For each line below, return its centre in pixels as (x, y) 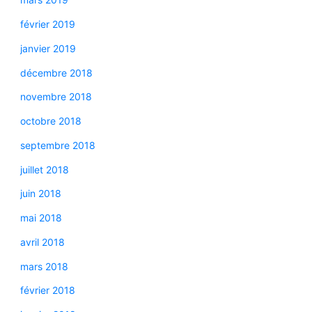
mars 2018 (44, 266)
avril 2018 (42, 242)
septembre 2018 (57, 145)
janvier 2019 (48, 48)
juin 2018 (40, 194)
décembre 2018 (56, 72)
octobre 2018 (50, 121)
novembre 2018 (56, 97)
